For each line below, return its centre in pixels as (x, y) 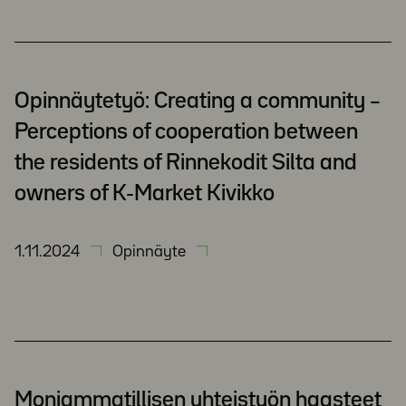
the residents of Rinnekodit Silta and (186, 163)
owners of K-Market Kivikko (145, 194)
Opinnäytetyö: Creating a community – (198, 101)
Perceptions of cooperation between (186, 132)
